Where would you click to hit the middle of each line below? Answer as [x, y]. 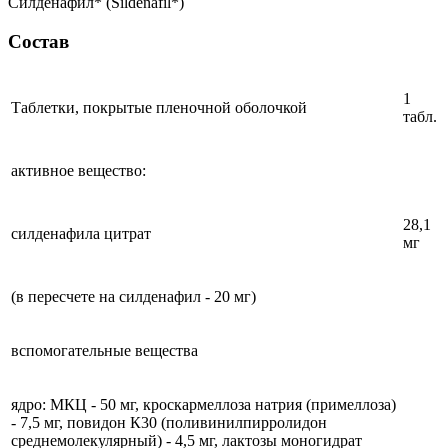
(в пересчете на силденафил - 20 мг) [133, 297]
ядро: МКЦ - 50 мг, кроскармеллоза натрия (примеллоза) [203, 405]
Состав [38, 41]
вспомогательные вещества [104, 351]
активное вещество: [78, 171]
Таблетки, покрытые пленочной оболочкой [159, 108]
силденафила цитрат [81, 234]
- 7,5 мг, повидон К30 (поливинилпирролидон [169, 423]
